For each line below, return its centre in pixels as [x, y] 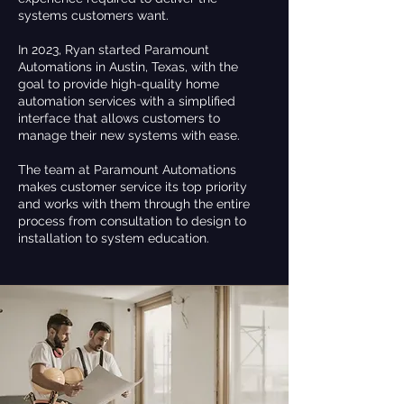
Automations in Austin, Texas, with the [128, 67]
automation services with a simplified [127, 101]
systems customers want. [99, 15]
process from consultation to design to [132, 221]
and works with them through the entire [134, 204]
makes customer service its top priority [133, 187]
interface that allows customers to [119, 118]
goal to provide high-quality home [119, 84]
